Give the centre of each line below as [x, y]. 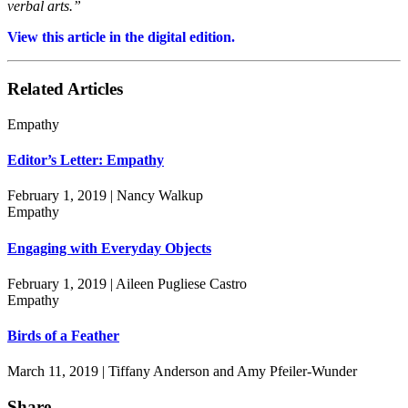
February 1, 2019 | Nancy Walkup [105, 196]
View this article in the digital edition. [121, 37]
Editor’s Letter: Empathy [86, 160]
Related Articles [65, 89]
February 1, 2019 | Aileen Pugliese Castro [127, 283]
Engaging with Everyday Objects [109, 248]
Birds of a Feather [63, 336]
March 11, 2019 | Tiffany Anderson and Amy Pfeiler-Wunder [182, 372]
